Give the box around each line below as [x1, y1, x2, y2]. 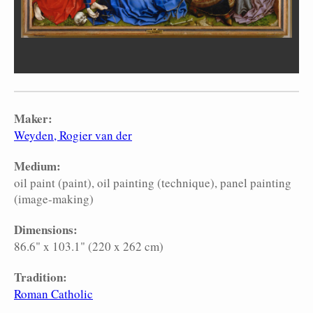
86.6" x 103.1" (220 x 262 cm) [14, 238, 163, 255]
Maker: [14, 110, 52, 128]
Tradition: [14, 268, 67, 286]
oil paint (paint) [14, 175, 92, 191]
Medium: [14, 157, 61, 175]
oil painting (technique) [97, 175, 214, 191]
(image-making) [14, 191, 94, 208]
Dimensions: [14, 221, 78, 239]
